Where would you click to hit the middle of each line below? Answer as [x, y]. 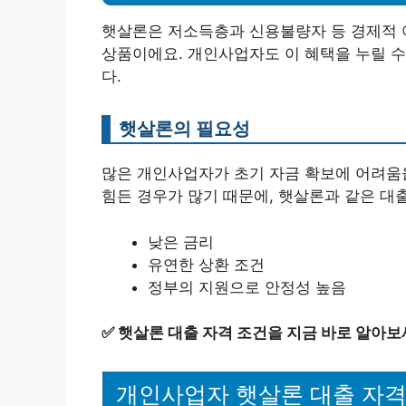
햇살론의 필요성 [184, 129]
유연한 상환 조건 [206, 264]
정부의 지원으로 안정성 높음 [247, 287]
